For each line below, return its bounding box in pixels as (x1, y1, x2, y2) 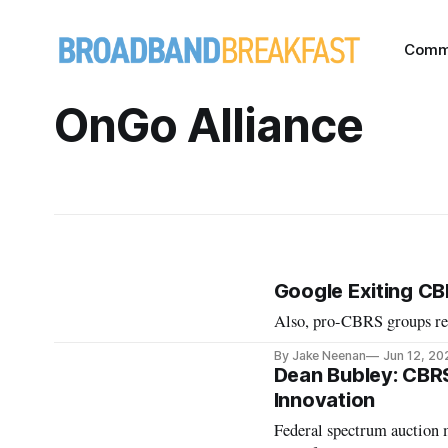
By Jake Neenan (273, 348, 367, 363)
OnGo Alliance (53, 97, 363, 153)
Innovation (273, 388, 375, 412)
